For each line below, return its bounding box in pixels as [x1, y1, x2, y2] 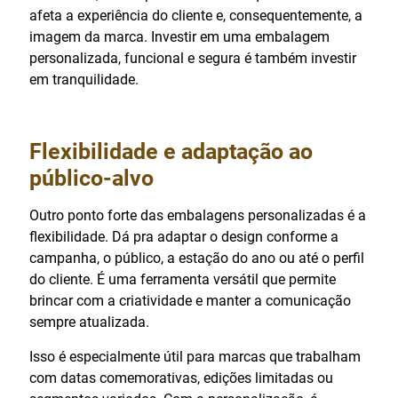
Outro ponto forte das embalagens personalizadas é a [29, 206, 366, 224]
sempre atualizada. [29, 313, 149, 330]
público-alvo [29, 164, 154, 191]
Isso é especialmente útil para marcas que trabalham [29, 347, 361, 365]
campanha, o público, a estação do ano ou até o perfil [29, 249, 364, 267]
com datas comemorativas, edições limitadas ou [29, 369, 333, 386]
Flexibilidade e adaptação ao [29, 138, 313, 164]
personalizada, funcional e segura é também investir [29, 49, 356, 67]
